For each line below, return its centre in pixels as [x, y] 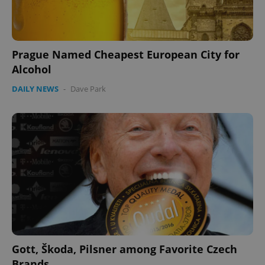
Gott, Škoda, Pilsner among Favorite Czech [125, 249]
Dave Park [88, 88]
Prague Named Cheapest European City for [126, 54]
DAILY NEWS [35, 88]
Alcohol [32, 69]
